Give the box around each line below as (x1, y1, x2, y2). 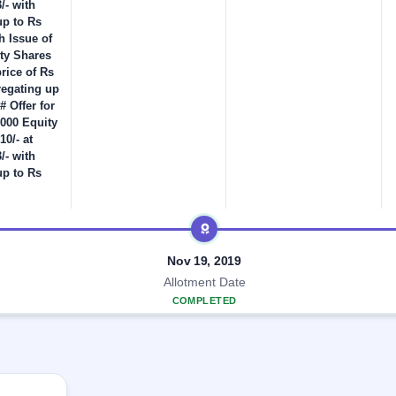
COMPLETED (171, 295, 237, 307)
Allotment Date (163, 275, 246, 290)
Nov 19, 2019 (167, 254, 241, 269)
